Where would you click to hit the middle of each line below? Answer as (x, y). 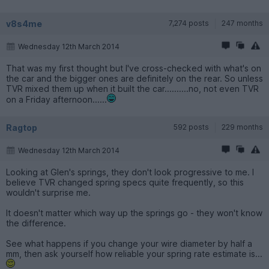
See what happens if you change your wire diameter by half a (129, 243)
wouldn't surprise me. (48, 192)
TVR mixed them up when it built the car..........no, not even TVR (132, 88)
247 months (242, 23)
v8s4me (24, 23)
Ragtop (22, 127)
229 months (242, 127)
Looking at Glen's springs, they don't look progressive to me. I (130, 172)
